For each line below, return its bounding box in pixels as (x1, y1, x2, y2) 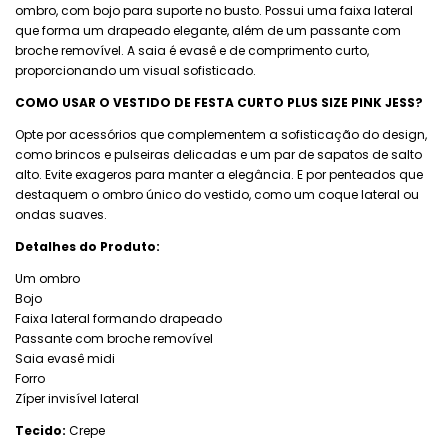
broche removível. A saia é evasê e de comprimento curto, (15, 42, 369, 59)
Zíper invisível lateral (15, 390, 139, 407)
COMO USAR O (15, 94, 113, 111)
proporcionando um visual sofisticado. (15, 62, 256, 79)
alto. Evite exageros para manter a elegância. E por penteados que (15, 166, 423, 183)
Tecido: (15, 422, 66, 439)
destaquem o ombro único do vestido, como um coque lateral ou (15, 186, 419, 203)
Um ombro (15, 270, 80, 287)
